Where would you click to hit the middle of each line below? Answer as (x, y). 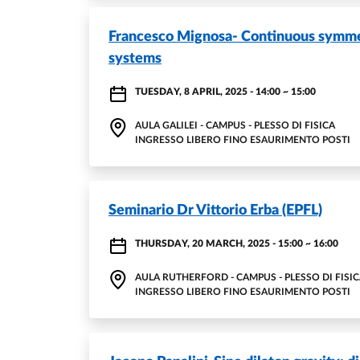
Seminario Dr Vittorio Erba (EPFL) (215, 211)
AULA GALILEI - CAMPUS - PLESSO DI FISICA (235, 125)
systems (135, 59)
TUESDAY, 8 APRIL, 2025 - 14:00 (208, 92)
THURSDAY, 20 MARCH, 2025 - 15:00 (219, 243)
